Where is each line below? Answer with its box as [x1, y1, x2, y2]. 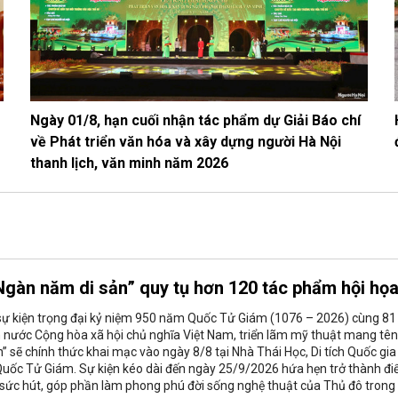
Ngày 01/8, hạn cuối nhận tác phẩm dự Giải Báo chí [30, 111, 361, 129]
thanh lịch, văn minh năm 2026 [30, 154, 228, 171]
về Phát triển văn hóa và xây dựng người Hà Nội [30, 132, 341, 150]
